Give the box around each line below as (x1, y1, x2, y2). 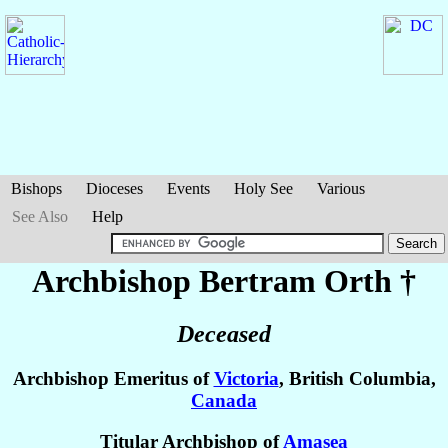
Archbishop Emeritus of (12, 368, 214, 390)
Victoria (213, 368, 279, 390)
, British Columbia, (278, 368, 436, 390)
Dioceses (86, 180, 143, 197)
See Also (12, 208, 68, 225)
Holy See (234, 180, 293, 197)
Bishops (11, 180, 62, 197)
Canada (191, 390, 257, 412)
